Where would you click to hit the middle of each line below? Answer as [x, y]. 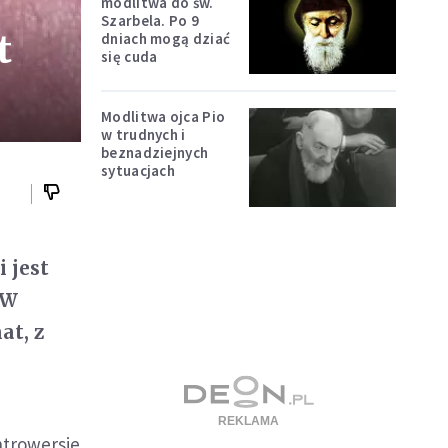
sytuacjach [138, 171]
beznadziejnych [155, 153]
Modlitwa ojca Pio [163, 117]
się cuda [129, 56]
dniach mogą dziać [166, 38]
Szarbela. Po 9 [150, 20]
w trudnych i [143, 135]
